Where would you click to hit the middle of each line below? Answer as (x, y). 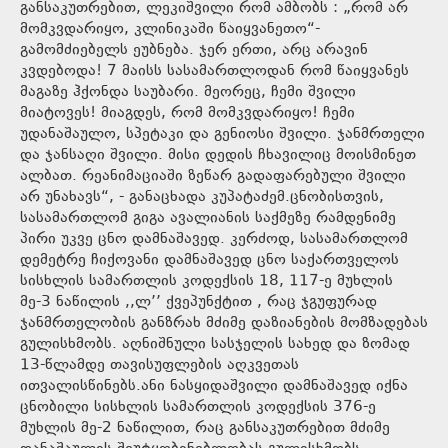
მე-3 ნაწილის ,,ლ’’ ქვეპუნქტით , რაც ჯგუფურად (198, 302)
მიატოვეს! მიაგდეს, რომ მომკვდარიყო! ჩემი (187, 113)
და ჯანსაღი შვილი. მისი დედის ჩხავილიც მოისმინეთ (139, 155)
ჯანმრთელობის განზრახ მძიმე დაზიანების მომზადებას (224, 323)
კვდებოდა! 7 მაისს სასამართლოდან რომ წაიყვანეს (214, 71)
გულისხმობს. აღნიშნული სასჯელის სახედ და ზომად (215, 344)
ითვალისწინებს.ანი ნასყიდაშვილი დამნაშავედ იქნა (214, 386)
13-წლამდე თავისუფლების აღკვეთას (159, 365)
